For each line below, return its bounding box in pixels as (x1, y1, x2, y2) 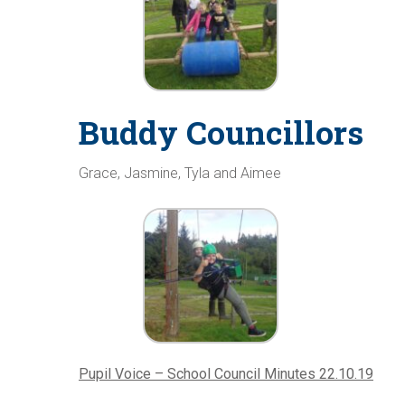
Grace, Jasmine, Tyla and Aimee (79, 164, 281, 182)
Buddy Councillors (79, 110, 363, 154)
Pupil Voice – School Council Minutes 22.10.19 (79, 364, 373, 382)
